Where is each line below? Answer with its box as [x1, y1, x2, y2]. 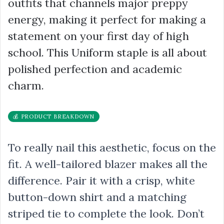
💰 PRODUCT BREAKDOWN [13, 112, 95, 120]
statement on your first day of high [8, 28, 189, 43]
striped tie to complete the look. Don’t [8, 206, 204, 220]
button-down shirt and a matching [8, 189, 186, 204]
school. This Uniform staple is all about [8, 45, 207, 59]
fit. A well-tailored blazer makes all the [8, 156, 207, 171]
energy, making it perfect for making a [8, 12, 206, 26]
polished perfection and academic [8, 61, 182, 76]
